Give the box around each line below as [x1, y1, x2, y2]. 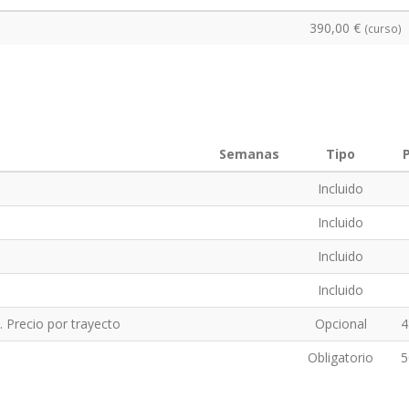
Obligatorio [308, 349, 373, 366]
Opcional [314, 315, 367, 332]
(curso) [364, 21, 402, 36]
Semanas [219, 145, 279, 163]
